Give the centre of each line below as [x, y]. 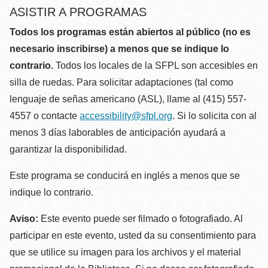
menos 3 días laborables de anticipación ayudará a [118, 133]
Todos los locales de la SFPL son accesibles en [156, 66]
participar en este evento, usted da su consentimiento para [133, 235]
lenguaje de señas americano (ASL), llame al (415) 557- [128, 99]
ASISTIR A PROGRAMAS [78, 12]
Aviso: [24, 219]
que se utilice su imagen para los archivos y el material [125, 252]
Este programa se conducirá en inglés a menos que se [125, 176]
